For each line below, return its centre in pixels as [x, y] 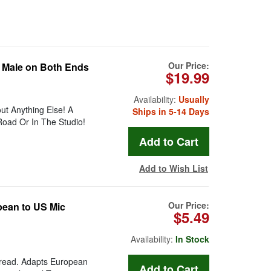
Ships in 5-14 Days [171, 112]
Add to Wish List [174, 168]
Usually [194, 100]
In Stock [192, 239]
